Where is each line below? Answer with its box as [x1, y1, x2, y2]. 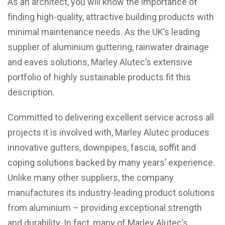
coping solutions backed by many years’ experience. [8, 157, 215, 168]
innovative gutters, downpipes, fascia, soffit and [8, 142, 196, 153]
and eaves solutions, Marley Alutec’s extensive [8, 57, 192, 67]
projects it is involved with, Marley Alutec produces [8, 127, 209, 138]
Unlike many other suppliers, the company [8, 172, 174, 183]
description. [8, 87, 55, 97]
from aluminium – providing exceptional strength [8, 202, 202, 213]
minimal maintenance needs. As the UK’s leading [8, 27, 200, 37]
